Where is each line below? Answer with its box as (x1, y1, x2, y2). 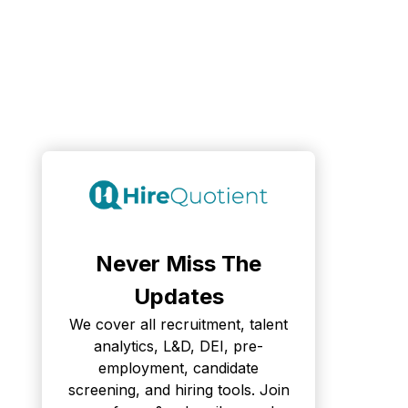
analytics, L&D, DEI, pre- (94, 336, 263, 355)
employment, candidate (98, 358, 259, 377)
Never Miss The (96, 250, 261, 277)
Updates (133, 282, 224, 310)
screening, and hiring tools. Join (67, 380, 290, 399)
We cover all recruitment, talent (69, 314, 288, 333)
